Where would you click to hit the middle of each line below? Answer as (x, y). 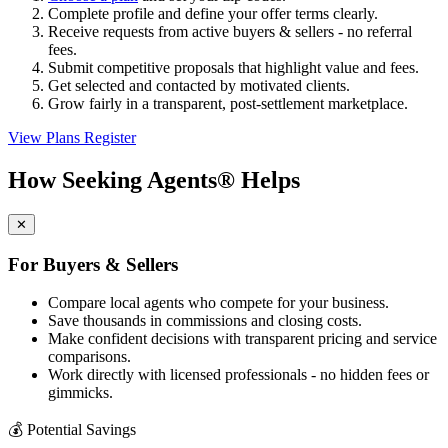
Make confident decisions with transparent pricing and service (242, 339)
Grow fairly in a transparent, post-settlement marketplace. (228, 104)
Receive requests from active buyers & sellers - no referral (230, 32)
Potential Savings (81, 430)
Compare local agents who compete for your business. (218, 303)
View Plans (46, 138)
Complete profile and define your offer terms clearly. (213, 14)
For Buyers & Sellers (93, 264)
